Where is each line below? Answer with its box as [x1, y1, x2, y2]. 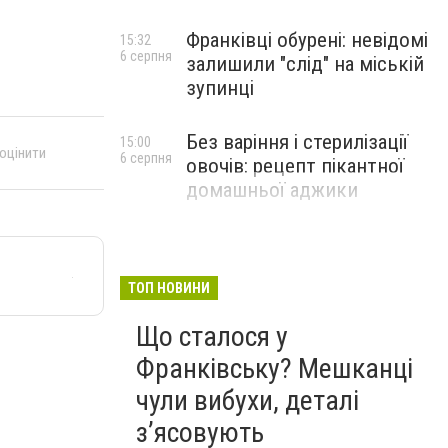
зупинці [186, 76, 254, 100]
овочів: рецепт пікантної [186, 154, 404, 178]
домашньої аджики [186, 178, 358, 202]
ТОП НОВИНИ [128, 280, 210, 296]
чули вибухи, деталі [136, 384, 359, 417]
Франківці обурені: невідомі [186, 28, 428, 52]
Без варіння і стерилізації [186, 130, 408, 154]
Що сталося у [136, 320, 288, 353]
